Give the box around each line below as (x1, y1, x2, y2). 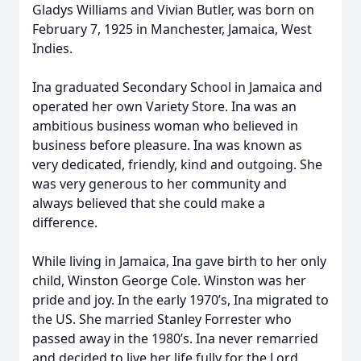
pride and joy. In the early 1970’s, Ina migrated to (32, 291, 329, 309)
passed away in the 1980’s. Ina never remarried (32, 330, 318, 347)
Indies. (32, 39, 73, 57)
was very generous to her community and (32, 175, 287, 193)
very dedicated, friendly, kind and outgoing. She (32, 156, 322, 173)
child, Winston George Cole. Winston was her (32, 272, 306, 289)
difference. (32, 214, 98, 231)
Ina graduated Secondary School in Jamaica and (32, 78, 322, 96)
